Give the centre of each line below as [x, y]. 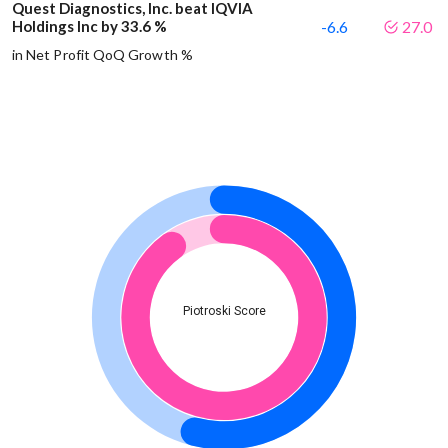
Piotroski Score [224, 311]
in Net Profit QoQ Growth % [102, 55]
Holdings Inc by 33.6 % [89, 26]
